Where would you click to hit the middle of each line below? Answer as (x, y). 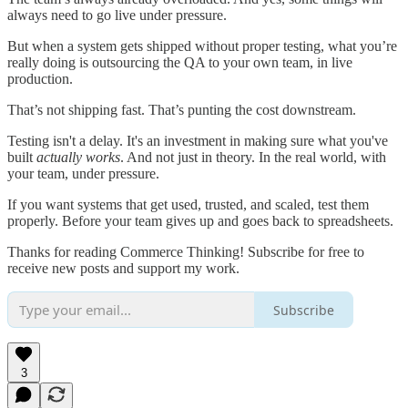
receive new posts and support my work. (123, 269)
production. (40, 79)
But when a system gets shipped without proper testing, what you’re (202, 46)
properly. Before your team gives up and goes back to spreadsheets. (200, 221)
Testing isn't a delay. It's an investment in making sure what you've (198, 141)
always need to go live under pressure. (117, 15)
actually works (78, 158)
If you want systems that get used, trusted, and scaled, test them (188, 205)
